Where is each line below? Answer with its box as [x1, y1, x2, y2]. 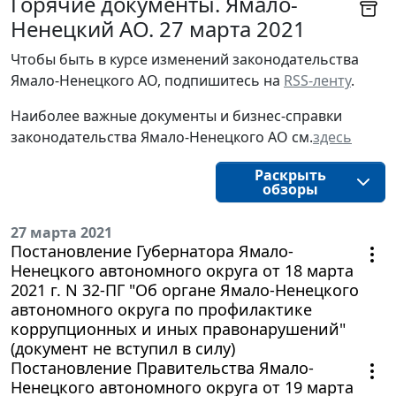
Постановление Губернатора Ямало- [11, 240, 293, 262]
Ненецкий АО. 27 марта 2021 [11, 13, 306, 43]
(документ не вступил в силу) [11, 337, 235, 359]
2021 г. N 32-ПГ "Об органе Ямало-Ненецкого [11, 278, 359, 301]
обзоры [262, 179, 318, 199]
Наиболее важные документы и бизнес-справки [11, 105, 342, 126]
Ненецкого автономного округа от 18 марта [11, 259, 354, 281]
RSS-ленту [284, 70, 351, 90]
